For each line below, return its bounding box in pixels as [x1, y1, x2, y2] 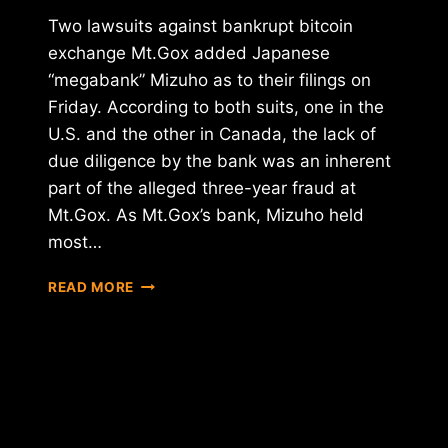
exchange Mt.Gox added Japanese [48, 42, 330, 63]
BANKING [133, 294, 200, 311]
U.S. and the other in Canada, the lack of [48, 123, 376, 144]
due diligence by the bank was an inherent [48, 150, 391, 171]
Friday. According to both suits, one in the [48, 96, 384, 117]
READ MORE [48, 278, 135, 295]
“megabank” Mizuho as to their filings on [48, 69, 371, 90]
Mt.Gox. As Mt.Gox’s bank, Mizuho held [48, 204, 364, 225]
